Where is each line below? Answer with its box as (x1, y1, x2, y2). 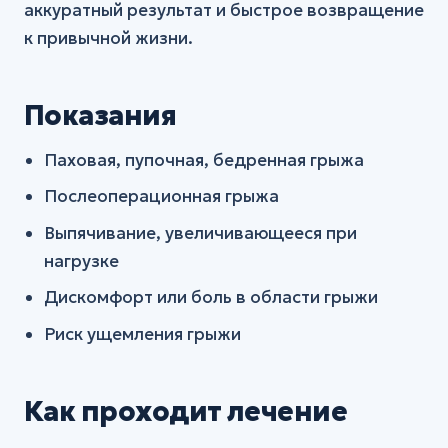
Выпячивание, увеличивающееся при (44, 221, 358, 244)
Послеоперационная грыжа (44, 185, 280, 208)
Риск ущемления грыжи (44, 322, 242, 345)
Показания (24, 97, 177, 132)
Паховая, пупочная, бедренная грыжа (44, 148, 365, 171)
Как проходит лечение (24, 393, 348, 428)
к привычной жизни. (24, 26, 193, 49)
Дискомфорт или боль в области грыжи (44, 286, 379, 309)
